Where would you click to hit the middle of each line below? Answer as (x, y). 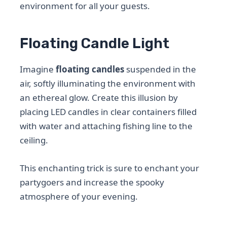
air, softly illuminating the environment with (108, 83)
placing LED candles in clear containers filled (108, 111)
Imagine (38, 69)
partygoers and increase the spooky (92, 182)
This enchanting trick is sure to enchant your (110, 168)
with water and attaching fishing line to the (106, 126)
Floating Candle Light (95, 44)
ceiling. (34, 140)
